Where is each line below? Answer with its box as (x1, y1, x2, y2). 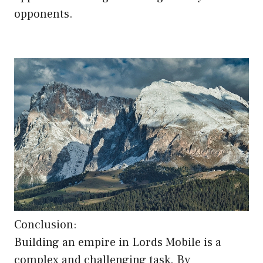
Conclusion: (14, 217, 77, 233)
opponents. (14, 6, 73, 22)
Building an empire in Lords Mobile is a (14, 235, 221, 251)
